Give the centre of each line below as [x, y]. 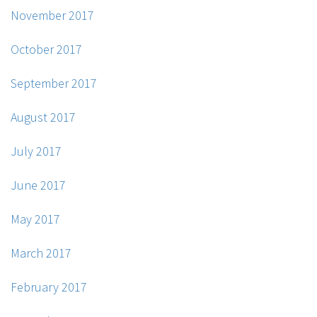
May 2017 [35, 219]
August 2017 [43, 117]
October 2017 [46, 50]
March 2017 [41, 253]
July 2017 [36, 151]
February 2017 [49, 287]
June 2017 [38, 185]
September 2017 [54, 83]
